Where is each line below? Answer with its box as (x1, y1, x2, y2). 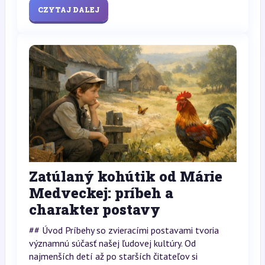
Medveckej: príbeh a (28, 183, 173, 202)
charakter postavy (28, 199, 160, 219)
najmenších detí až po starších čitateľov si (28, 250, 198, 262)
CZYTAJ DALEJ (37, 5, 99, 15)
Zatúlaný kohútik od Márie (28, 166, 222, 186)
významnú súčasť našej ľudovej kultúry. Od (28, 237, 196, 249)
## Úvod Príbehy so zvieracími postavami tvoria (28, 224, 219, 236)
